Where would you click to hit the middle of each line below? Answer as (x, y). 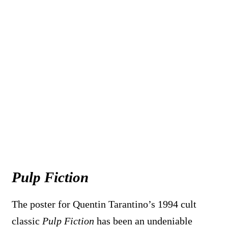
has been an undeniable (143, 221)
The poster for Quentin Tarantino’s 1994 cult (104, 204)
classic (27, 221)
